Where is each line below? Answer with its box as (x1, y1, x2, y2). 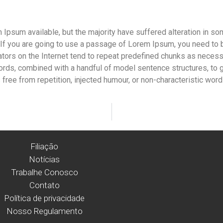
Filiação (30, 141, 59, 151)
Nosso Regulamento (6, 206, 83, 216)
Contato (29, 180, 60, 190)
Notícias (29, 154, 60, 164)
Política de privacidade (4, 193, 85, 203)
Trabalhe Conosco (10, 167, 78, 177)
